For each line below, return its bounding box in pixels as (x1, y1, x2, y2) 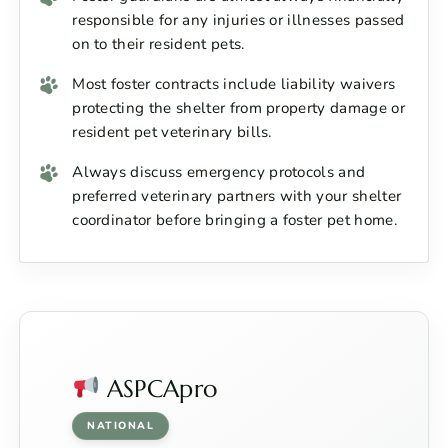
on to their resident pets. (72, 34, 245, 55)
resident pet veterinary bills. (72, 122, 272, 143)
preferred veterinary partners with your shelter (72, 186, 402, 207)
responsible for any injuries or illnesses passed (72, 10, 405, 31)
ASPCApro (99, 374, 218, 405)
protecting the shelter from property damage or (72, 98, 405, 119)
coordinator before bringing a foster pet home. (72, 210, 397, 231)
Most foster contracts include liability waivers (72, 74, 396, 95)
